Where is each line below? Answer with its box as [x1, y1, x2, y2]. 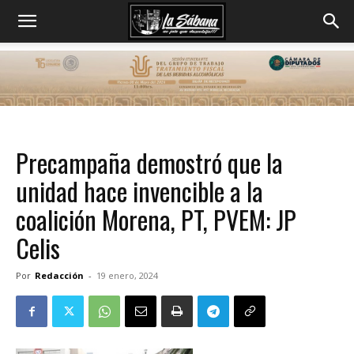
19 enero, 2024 [96, 269, 158, 281]
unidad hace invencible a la [16, 172, 263, 209]
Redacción [35, 269, 84, 281]
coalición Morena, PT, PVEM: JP [16, 201, 296, 238]
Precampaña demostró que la [16, 144, 283, 181]
